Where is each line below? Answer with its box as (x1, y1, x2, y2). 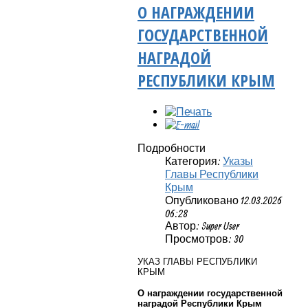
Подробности (137, 141, 206, 154)
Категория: (165, 154, 223, 167)
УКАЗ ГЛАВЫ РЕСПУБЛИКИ (137, 256, 257, 267)
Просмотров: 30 (165, 232, 243, 245)
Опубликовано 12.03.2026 (165, 193, 282, 206)
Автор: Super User (165, 219, 239, 232)
